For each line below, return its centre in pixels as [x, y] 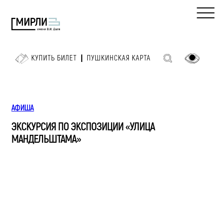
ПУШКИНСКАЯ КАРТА [118, 58]
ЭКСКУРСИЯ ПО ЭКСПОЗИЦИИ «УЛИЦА [83, 127]
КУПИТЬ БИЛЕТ [54, 58]
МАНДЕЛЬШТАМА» [46, 139]
